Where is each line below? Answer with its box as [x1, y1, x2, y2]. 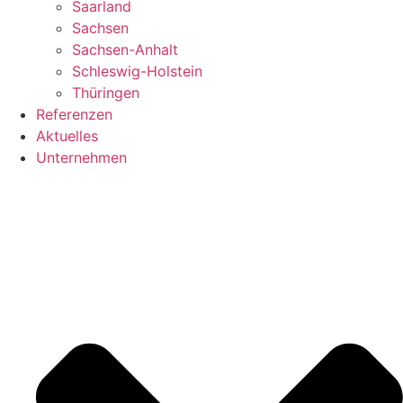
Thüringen [72, 83, 139, 102]
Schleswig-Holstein [72, 61, 202, 80]
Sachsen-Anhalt [72, 40, 178, 58]
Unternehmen [36, 148, 127, 166]
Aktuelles [36, 126, 98, 145]
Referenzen [36, 104, 112, 123]
